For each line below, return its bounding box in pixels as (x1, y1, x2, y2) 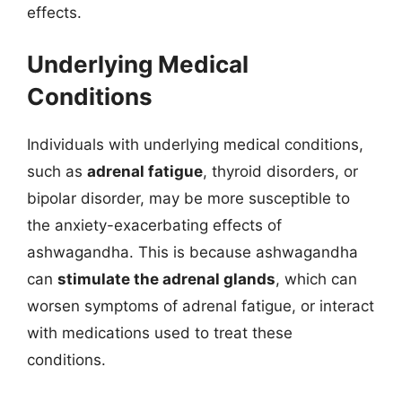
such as (27, 162, 87, 180)
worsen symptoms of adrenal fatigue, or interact (27, 297, 374, 315)
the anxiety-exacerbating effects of (27, 216, 282, 234)
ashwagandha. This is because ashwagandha (27, 243, 358, 261)
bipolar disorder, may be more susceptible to (27, 189, 350, 207)
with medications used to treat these (27, 324, 293, 342)
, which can (275, 270, 357, 288)
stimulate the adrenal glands (57, 270, 275, 288)
